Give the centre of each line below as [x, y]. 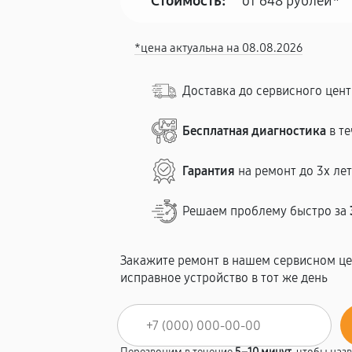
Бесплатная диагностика [255, 131]
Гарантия [209, 171]
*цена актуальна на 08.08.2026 [219, 48]
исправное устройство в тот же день [224, 278]
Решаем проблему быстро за [266, 211]
